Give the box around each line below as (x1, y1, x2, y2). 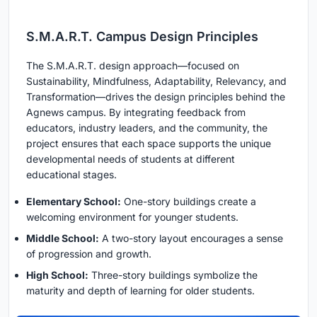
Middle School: (26, 231, 99, 244)
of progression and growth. (26, 247, 151, 260)
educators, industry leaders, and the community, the (26, 121, 267, 134)
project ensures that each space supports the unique (26, 137, 271, 149)
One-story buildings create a (121, 195, 256, 207)
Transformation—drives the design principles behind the (26, 90, 285, 103)
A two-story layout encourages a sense (99, 231, 283, 244)
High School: (26, 268, 88, 281)
